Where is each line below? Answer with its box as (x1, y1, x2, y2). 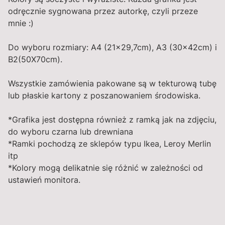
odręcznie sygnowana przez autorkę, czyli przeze (8, 6, 198, 17)
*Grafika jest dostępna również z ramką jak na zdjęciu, (8, 115, 216, 125)
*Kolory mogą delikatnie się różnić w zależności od (8, 163, 203, 173)
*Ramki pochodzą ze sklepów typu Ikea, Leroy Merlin (8, 139, 211, 149)
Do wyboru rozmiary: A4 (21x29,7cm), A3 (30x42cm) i (8, 42, 217, 53)
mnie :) (8, 18, 34, 29)
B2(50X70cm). (8, 54, 62, 65)
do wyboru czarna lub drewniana (8, 127, 133, 137)
